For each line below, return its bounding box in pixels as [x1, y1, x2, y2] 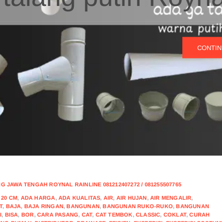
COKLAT [163, 212, 186, 218]
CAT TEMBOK [95, 212, 133, 218]
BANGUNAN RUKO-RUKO [103, 203, 173, 209]
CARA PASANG [37, 212, 79, 218]
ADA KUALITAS [58, 195, 101, 201]
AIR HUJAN [116, 195, 147, 201]
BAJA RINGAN [24, 203, 63, 209]
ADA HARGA [20, 195, 55, 201]
